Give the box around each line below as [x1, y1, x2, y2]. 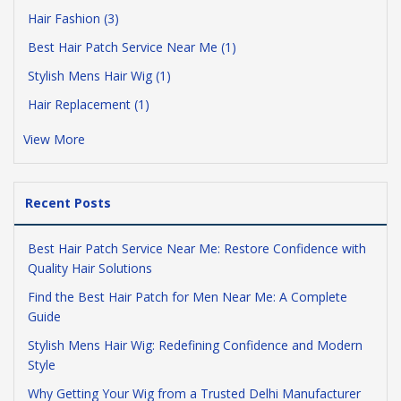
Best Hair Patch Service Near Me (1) [28, 38, 236, 55]
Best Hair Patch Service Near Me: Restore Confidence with [28, 240, 366, 257]
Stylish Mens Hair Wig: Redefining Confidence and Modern [28, 337, 363, 354]
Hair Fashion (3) [28, 10, 119, 27]
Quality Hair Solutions [28, 260, 152, 277]
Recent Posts [25, 194, 111, 211]
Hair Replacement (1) [28, 96, 149, 113]
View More [23, 131, 85, 148]
